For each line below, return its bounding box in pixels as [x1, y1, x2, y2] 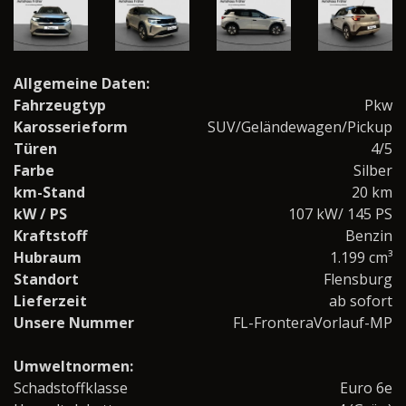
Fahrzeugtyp [14, 95, 106, 116]
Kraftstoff [14, 226, 87, 246]
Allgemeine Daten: [14, 73, 150, 94]
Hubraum [14, 247, 82, 268]
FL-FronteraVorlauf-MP [233, 313, 392, 333]
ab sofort [329, 291, 392, 312]
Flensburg [324, 269, 392, 290]
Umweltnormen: [14, 356, 133, 377]
